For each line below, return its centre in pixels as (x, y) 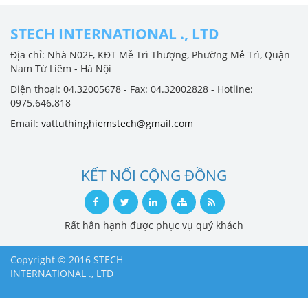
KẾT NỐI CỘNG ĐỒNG (154, 175)
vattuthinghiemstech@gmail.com (117, 123)
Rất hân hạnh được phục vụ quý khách (154, 225)
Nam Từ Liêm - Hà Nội (61, 68)
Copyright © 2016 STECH (67, 259)
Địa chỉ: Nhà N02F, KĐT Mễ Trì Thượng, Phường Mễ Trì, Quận (150, 54)
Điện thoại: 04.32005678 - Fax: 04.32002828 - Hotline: (132, 89)
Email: (26, 123)
